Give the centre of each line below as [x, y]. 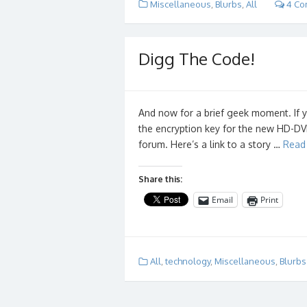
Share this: [160, 180]
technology [188, 261]
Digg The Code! [197, 59]
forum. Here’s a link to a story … [211, 145]
